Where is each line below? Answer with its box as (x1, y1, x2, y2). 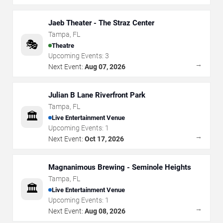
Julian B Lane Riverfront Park (48, 91, 145, 100)
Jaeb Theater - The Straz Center (48, 18, 154, 27)
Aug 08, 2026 (85, 207, 125, 215)
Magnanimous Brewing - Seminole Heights (48, 163, 191, 172)
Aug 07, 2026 (85, 63, 125, 71)
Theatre (52, 41, 74, 49)
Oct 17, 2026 (85, 135, 124, 143)
